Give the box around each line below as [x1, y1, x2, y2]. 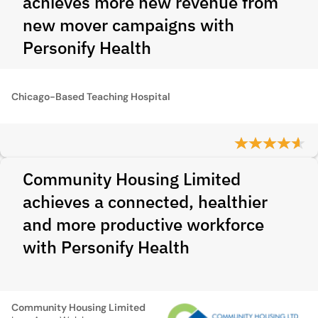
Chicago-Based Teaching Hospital [11, 89, 170, 103]
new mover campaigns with [23, 13, 234, 36]
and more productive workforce [23, 213, 264, 236]
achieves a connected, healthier [23, 190, 268, 213]
